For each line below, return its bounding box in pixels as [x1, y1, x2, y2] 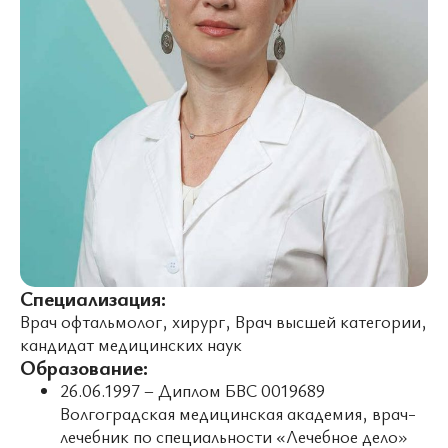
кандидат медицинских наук [20, 332, 242, 356]
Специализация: [20, 284, 166, 312]
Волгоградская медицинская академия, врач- [60, 401, 416, 425]
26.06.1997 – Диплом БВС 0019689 [60, 378, 325, 402]
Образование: [20, 353, 148, 381]
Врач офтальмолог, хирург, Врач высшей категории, [20, 309, 427, 333]
